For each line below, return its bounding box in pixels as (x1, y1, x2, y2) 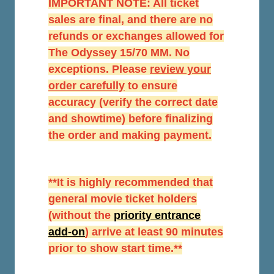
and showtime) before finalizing (48, 113, 213, 125)
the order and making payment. (48, 129, 212, 141)
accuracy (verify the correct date (48, 96, 218, 108)
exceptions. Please (48, 63, 150, 75)
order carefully (48, 80, 125, 92)
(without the (48, 209, 114, 221)
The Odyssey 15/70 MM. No (48, 46, 190, 59)
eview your (154, 63, 211, 75)
